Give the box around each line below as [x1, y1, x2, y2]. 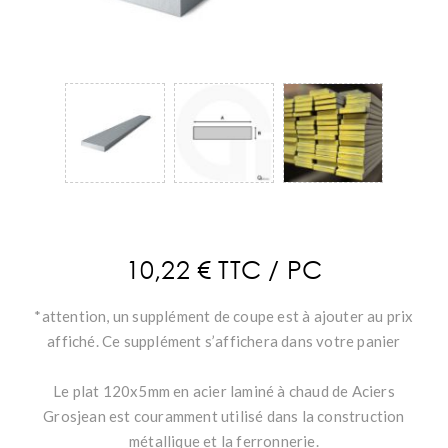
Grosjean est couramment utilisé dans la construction [43, 407, 405, 426]
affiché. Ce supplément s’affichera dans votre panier [47, 332, 401, 351]
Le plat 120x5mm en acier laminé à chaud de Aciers [53, 382, 395, 401]
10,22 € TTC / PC [125, 253, 323, 285]
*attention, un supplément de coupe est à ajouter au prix [34, 307, 414, 326]
